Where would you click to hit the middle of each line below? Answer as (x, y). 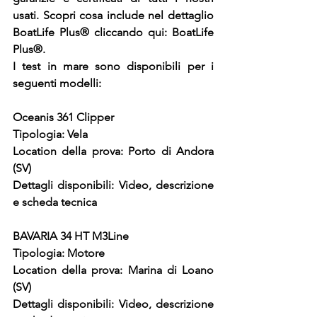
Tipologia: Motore (59, 253)
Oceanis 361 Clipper (63, 117)
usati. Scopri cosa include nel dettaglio (113, 16)
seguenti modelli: (57, 83)
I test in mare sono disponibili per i (113, 67)
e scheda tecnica (55, 202)
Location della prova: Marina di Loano (113, 270)
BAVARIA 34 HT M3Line (71, 236)
